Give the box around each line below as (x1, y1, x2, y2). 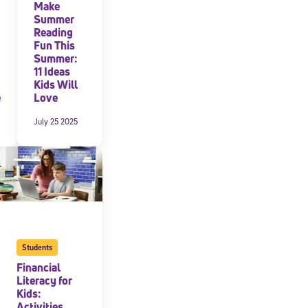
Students (21, 241, 52, 252)
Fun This (33, 37, 75, 53)
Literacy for (16, 272, 72, 288)
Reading (33, 24, 73, 40)
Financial (16, 259, 60, 275)
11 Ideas (33, 63, 70, 79)
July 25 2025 (33, 115, 78, 126)
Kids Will (33, 76, 78, 92)
